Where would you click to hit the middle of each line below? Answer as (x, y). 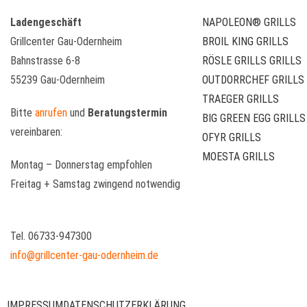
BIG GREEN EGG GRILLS (254, 118)
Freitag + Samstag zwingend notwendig (95, 184)
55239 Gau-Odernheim (58, 79)
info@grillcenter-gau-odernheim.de (84, 255)
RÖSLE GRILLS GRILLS (252, 60)
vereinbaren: (36, 132)
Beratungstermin (127, 112)
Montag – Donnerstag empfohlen (81, 164)
